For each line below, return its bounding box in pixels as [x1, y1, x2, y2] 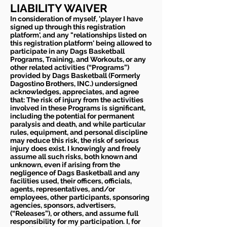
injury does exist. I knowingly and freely [10, 144, 141, 153]
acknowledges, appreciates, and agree [10, 88, 139, 96]
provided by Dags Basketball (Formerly [10, 71, 140, 80]
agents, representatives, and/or [10, 185, 115, 194]
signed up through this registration [10, 23, 125, 31]
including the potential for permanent [10, 112, 134, 121]
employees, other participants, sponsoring [10, 193, 149, 202]
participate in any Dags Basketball [10, 47, 125, 56]
